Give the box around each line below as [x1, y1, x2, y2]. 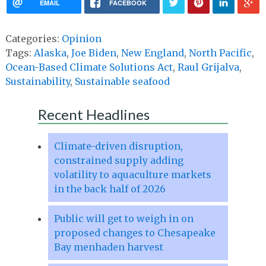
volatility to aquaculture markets [53, 168, 211, 180]
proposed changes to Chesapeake [53, 226, 216, 239]
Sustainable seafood [74, 75, 170, 87]
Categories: [5, 32, 62, 45]
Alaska [33, 46, 66, 59]
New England [121, 46, 184, 59]
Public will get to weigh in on [53, 212, 194, 224]
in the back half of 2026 [53, 182, 166, 195]
